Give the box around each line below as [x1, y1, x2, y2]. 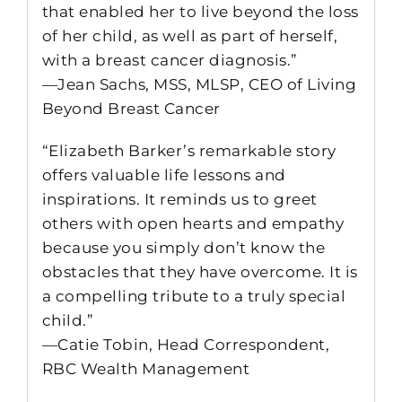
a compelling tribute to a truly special [41, 287, 346, 306]
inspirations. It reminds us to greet [41, 190, 318, 209]
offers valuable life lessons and [41, 166, 286, 185]
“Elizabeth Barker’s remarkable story [41, 142, 336, 161]
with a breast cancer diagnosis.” [41, 51, 298, 70]
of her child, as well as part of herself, [41, 27, 338, 46]
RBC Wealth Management [41, 360, 250, 379]
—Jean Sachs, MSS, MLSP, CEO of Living [41, 75, 357, 94]
